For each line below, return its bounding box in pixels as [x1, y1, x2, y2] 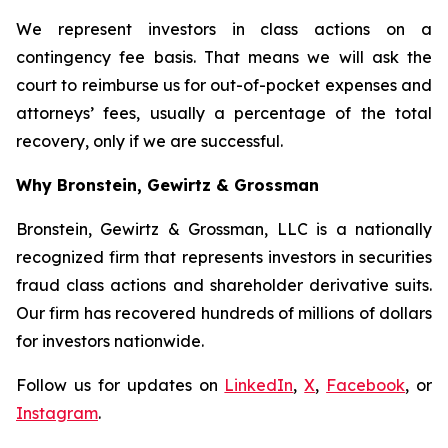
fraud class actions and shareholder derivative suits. [16, 275, 432, 295]
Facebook [326, 375, 406, 395]
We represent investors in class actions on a [16, 19, 432, 39]
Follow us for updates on [16, 375, 225, 395]
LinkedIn [224, 375, 294, 395]
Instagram [16, 403, 98, 423]
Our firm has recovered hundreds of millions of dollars [16, 303, 432, 323]
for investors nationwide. [16, 331, 204, 351]
